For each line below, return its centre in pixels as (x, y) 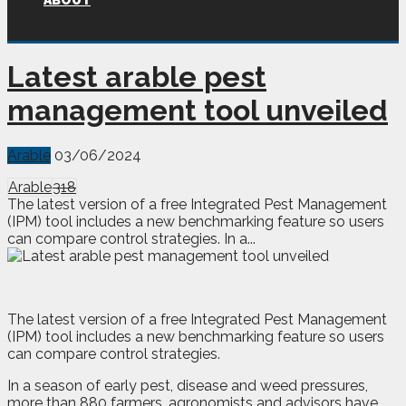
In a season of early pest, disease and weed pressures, (188, 385)
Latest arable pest (137, 77)
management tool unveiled (198, 111)
